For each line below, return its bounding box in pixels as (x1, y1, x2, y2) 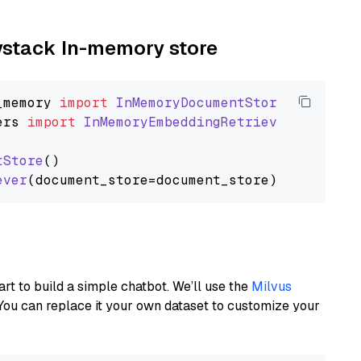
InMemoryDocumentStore (116, 94, 285, 111)
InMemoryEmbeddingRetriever (84, 114, 293, 131)
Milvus (251, 278, 292, 295)
